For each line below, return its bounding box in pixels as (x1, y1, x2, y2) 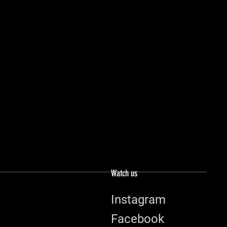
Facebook (110, 212, 164, 226)
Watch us (110, 168, 137, 179)
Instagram (110, 193, 166, 207)
